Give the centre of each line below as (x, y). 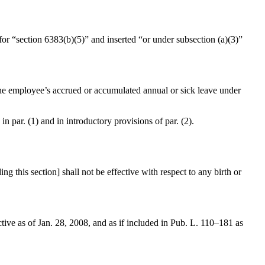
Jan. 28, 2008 (63, 223)
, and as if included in (129, 223)
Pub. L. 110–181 (202, 223)
